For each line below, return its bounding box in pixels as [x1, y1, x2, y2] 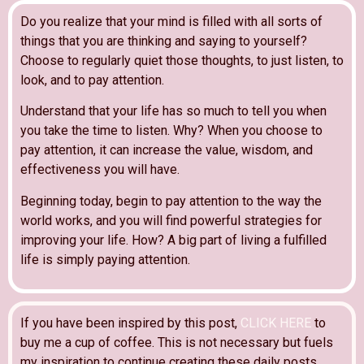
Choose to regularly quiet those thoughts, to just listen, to [20, 52, 344, 68]
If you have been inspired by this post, [20, 315, 240, 331]
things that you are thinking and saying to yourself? [20, 32, 307, 49]
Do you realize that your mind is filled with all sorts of [20, 13, 323, 29]
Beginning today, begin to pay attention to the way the [20, 193, 322, 209]
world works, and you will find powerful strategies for [20, 212, 322, 228]
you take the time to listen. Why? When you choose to [20, 123, 323, 139]
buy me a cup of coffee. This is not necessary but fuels [20, 335, 333, 351]
